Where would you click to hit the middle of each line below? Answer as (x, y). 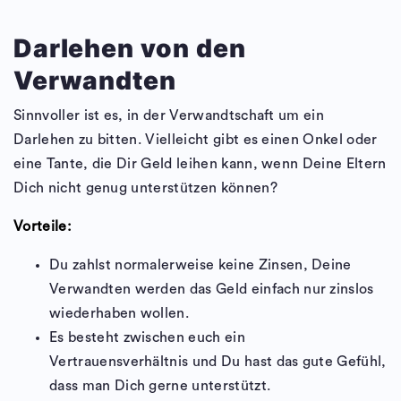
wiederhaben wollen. (119, 314)
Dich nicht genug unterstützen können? (145, 188)
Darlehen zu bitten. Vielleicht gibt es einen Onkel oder (196, 140)
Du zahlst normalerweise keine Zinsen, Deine (200, 265)
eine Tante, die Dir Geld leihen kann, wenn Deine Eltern (200, 164)
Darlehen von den (130, 49)
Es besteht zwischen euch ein (147, 338)
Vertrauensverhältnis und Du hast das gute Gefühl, (218, 362)
